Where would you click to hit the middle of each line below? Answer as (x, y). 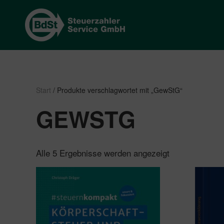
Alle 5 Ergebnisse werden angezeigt (103, 152)
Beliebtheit (188, 160)
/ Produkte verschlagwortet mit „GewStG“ (117, 90)
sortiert (183, 169)
